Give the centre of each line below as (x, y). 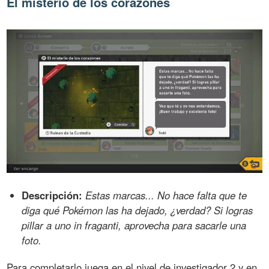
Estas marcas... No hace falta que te (166, 195)
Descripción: (52, 195)
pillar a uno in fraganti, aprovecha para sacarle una (134, 225)
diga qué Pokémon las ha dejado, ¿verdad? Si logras (138, 210)
